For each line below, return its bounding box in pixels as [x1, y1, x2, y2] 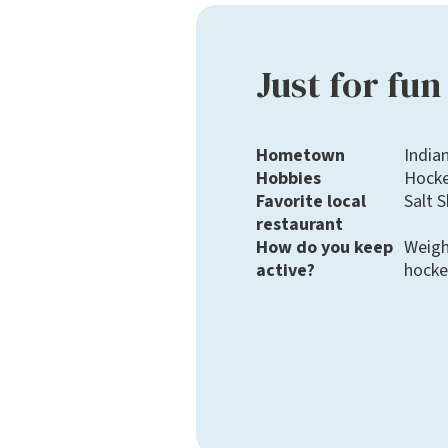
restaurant [256, 212, 343, 238]
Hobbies [256, 166, 321, 192]
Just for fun [256, 60, 441, 110]
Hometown [256, 143, 345, 169]
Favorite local [256, 189, 366, 215]
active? [256, 258, 315, 284]
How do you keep [256, 235, 393, 261]
